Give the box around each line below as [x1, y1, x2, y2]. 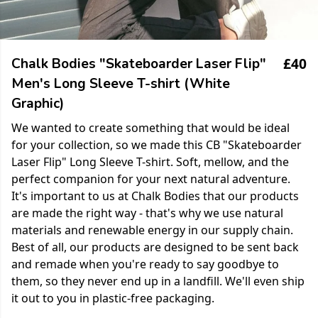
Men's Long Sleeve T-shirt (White [11, 75, 230, 93]
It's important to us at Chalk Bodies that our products [11, 188, 299, 204]
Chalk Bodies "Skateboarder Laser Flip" [11, 55, 266, 73]
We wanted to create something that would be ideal [11, 120, 290, 136]
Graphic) [11, 94, 64, 113]
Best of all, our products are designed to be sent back [11, 239, 299, 255]
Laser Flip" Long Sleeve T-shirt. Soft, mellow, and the [11, 154, 289, 170]
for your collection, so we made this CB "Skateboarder [11, 137, 302, 153]
